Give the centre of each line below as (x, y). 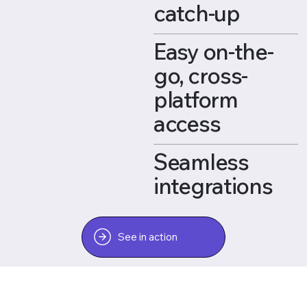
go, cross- (201, 75)
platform (196, 99)
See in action (147, 237)
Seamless (201, 161)
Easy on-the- (213, 51)
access (189, 123)
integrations (213, 185)
